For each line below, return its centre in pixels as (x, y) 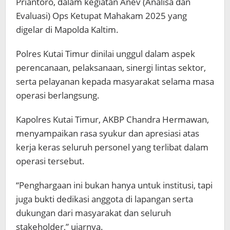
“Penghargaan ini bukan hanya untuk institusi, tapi (114, 185)
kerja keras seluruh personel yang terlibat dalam (112, 147)
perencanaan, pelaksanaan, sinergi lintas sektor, (111, 68)
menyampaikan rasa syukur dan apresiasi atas (108, 133)
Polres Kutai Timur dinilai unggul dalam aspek (106, 54)
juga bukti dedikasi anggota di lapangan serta (104, 199)
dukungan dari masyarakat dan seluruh (93, 213)
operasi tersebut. (50, 161)
